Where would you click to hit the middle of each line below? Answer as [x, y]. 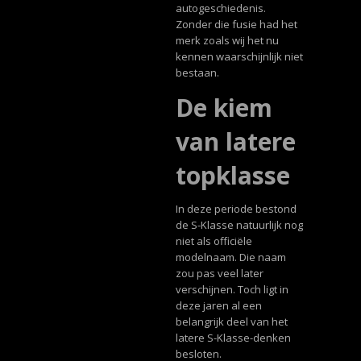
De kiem [224, 108]
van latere [235, 142]
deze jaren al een [218, 306]
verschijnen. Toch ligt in [232, 290]
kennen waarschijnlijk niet [239, 57]
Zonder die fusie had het [236, 25]
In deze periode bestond [236, 209]
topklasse [232, 176]
